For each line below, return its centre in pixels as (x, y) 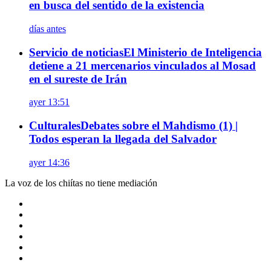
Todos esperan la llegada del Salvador (123, 139)
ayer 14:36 (49, 162)
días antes (47, 29)
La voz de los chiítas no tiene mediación (81, 183)
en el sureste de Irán (78, 79)
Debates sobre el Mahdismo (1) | (159, 126)
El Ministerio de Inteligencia (193, 52)
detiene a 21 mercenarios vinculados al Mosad (142, 65)
